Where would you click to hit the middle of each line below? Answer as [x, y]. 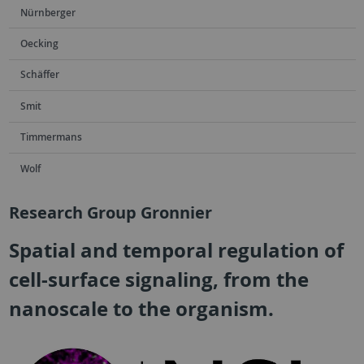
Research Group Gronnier [110, 213]
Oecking [39, 44]
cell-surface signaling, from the [158, 280]
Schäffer [39, 75]
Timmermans [51, 137]
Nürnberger [48, 12]
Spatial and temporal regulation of [176, 251]
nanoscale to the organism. [141, 309]
